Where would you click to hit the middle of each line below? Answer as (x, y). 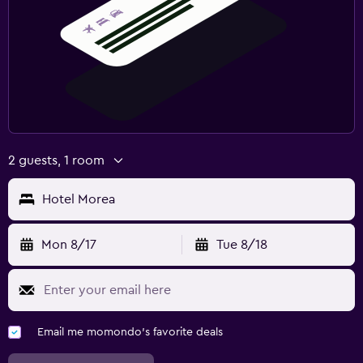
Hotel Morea (79, 199)
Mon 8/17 (69, 244)
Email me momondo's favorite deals (130, 332)
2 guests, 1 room (56, 160)
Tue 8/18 (241, 244)
